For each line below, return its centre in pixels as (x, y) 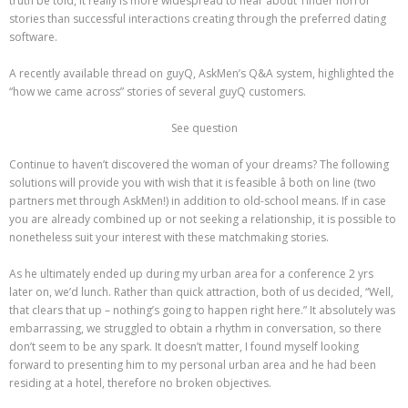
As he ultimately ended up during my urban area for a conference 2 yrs (191, 274)
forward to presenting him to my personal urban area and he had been (193, 365)
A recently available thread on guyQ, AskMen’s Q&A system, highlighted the (202, 74)
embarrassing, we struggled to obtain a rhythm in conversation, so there (195, 329)
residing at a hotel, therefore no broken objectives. (142, 383)
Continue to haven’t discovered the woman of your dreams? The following (199, 165)
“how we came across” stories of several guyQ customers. (159, 92)
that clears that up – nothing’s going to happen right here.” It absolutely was (202, 311)
